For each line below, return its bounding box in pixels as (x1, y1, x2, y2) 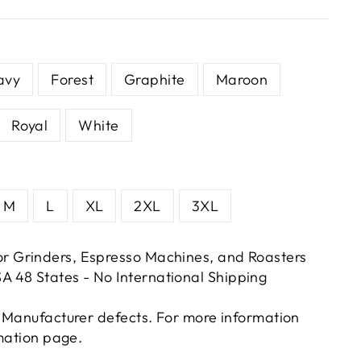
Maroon (215, 70, 268, 89)
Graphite (124, 70, 185, 89)
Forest (51, 70, 93, 89)
